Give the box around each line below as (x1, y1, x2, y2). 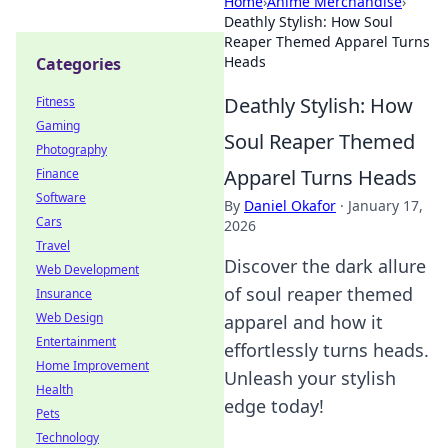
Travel (36, 237, 70, 254)
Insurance (36, 285, 92, 302)
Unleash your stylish (224, 366, 396, 390)
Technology (36, 429, 99, 446)
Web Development (36, 261, 139, 278)
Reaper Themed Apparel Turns (224, 32, 430, 51)
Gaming (36, 117, 80, 134)
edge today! (224, 394, 324, 418)
